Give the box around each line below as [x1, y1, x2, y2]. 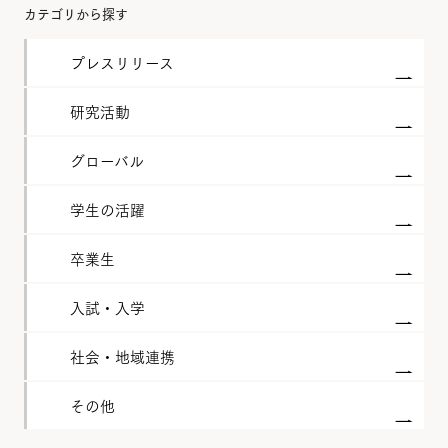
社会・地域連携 [69, 345, 175, 368]
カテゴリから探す [23, 3, 128, 23]
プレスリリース [69, 51, 174, 74]
